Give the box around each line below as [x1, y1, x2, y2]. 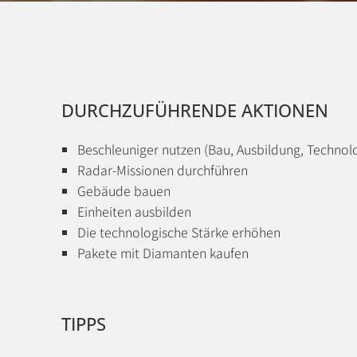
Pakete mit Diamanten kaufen [77, 243, 249, 262]
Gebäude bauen [77, 181, 171, 200]
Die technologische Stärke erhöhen [77, 222, 280, 241]
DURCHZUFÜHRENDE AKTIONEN [61, 98, 328, 122]
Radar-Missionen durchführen [77, 160, 248, 179]
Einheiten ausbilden [77, 202, 191, 221]
